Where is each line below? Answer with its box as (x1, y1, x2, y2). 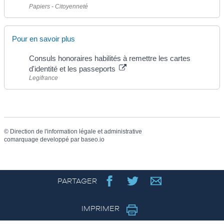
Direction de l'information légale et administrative (10, 128, 142, 135)
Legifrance (29, 74, 58, 81)
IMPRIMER (81, 204, 121, 213)
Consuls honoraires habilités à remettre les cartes (29, 53, 190, 62)
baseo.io (81, 136, 104, 143)
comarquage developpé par (4, 136, 81, 143)
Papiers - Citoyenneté (29, 2, 88, 10)
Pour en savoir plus (12, 34, 75, 43)
